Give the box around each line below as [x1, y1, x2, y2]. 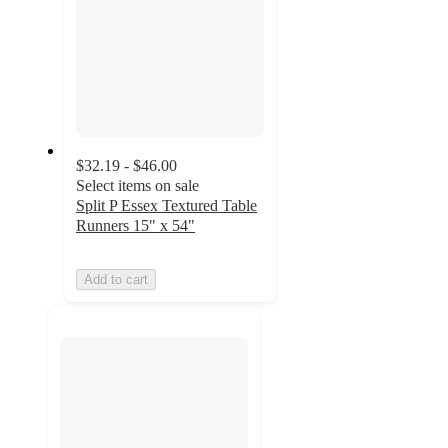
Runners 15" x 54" [76, 217, 195, 235]
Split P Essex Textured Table [76, 197, 257, 215]
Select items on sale [76, 177, 199, 195]
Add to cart [84, 272, 148, 288]
